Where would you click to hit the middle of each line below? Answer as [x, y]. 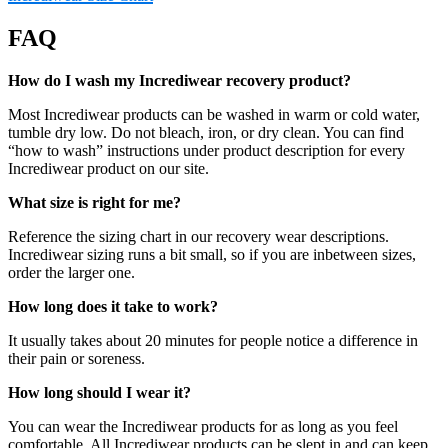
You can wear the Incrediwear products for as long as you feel [203, 427]
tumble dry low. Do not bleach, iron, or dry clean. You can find [206, 133]
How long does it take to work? [113, 307]
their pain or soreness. [76, 359]
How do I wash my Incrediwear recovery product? [179, 81]
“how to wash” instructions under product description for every [206, 151]
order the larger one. [71, 273]
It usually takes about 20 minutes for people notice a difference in [213, 341]
